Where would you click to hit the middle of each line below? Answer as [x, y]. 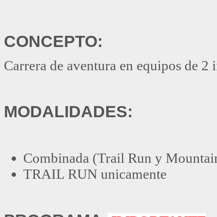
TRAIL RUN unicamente [95, 174]
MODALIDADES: [68, 112]
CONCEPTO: [53, 41]
